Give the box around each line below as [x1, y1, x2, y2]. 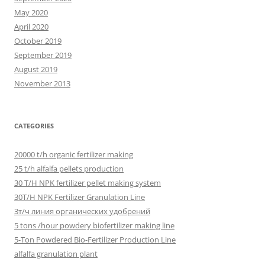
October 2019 [14, 35, 62, 46]
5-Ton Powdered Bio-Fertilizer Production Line [14, 234, 176, 245]
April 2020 [14, 21, 49, 32]
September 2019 [14, 49, 72, 60]
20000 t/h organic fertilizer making [14, 148, 133, 160]
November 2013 [14, 77, 70, 89]
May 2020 [14, 7, 48, 18]
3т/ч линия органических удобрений [14, 205, 150, 216]
